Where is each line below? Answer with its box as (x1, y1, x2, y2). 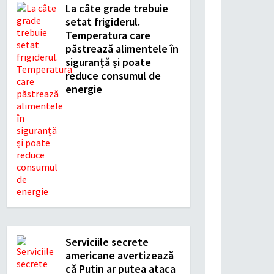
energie (65, 82, 102, 96)
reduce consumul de (65, 68, 161, 83)
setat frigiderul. (65, 15, 140, 29)
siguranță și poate (65, 55, 151, 69)
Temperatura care (65, 28, 150, 42)
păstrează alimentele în (65, 42, 179, 56)
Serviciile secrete (65, 235, 149, 249)
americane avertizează (65, 248, 174, 262)
